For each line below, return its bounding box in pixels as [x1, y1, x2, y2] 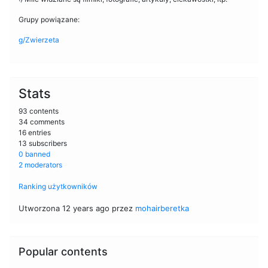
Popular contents [19, 245, 108, 258]
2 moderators [19, 160, 62, 169]
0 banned [19, 149, 50, 159]
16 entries [19, 127, 51, 137]
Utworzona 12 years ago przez [19, 203, 135, 213]
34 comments [19, 117, 65, 126]
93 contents [19, 106, 59, 115]
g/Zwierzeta [19, 35, 59, 44]
